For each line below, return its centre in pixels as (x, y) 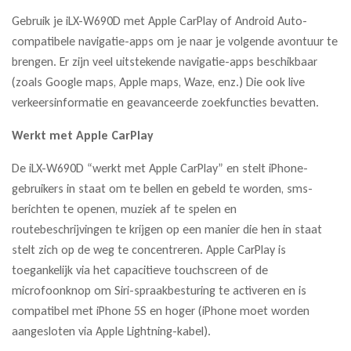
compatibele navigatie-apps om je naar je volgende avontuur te (175, 41)
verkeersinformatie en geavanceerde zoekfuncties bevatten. (165, 102)
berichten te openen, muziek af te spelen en (124, 208)
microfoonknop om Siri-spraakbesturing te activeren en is (159, 290)
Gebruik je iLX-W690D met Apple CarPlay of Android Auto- (159, 20)
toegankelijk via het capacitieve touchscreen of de (140, 270)
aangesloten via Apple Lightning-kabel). (111, 331)
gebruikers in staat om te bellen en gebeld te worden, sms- (162, 188)
